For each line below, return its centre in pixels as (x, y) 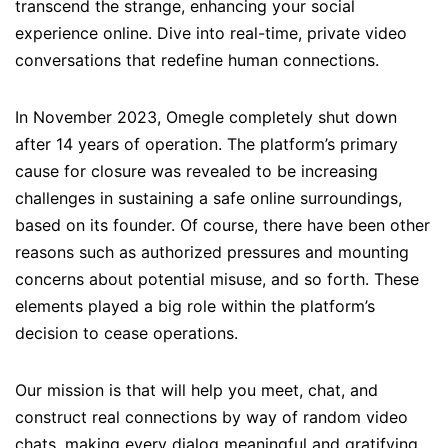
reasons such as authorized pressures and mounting (212, 252)
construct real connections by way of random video (211, 417)
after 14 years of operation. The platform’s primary (206, 144)
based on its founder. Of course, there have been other (222, 225)
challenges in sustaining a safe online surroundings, (208, 198)
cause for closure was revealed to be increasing (196, 171)
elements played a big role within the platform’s (195, 306)
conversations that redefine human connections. (197, 60)
